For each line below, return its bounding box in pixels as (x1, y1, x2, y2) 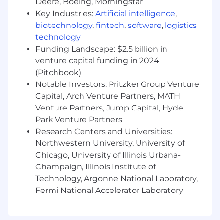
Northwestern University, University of (35, 138, 185, 148)
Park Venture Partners (35, 115, 122, 125)
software (128, 21, 162, 30)
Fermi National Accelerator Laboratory (35, 186, 183, 195)
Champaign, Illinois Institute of (35, 162, 156, 172)
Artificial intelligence (95, 9, 175, 19)
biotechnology (35, 21, 92, 30)
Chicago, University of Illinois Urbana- (35, 150, 181, 160)
